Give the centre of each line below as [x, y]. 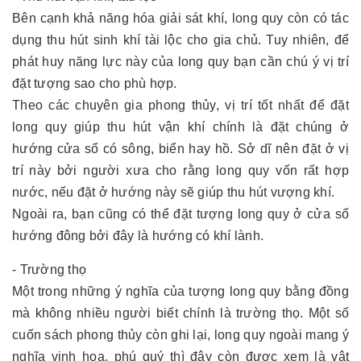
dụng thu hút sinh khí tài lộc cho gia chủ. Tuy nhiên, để [180, 40]
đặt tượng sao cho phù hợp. [95, 83]
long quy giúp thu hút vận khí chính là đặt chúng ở [180, 127]
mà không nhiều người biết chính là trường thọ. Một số [180, 313]
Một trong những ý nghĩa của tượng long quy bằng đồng [180, 291]
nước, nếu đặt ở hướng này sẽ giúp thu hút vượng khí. [173, 192]
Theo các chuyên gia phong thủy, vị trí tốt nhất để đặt [180, 105]
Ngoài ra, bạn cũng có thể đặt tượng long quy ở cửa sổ [180, 214]
